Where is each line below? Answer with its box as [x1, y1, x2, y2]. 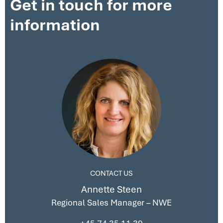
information [10, 14, 100, 35]
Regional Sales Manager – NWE [51, 197, 172, 208]
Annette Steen [81, 183, 142, 196]
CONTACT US [90, 168, 133, 178]
